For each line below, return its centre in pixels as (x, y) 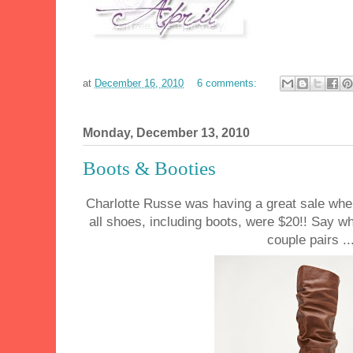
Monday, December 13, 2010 (166, 132)
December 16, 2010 (139, 83)
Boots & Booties (149, 168)
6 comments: (229, 83)
